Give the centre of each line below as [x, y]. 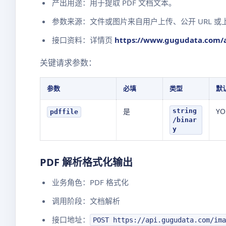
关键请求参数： [68, 63]
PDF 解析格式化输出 [86, 162]
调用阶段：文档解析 [86, 201]
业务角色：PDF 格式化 [90, 182]
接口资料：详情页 [83, 40]
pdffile [64, 112]
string [185, 111]
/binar [185, 120]
